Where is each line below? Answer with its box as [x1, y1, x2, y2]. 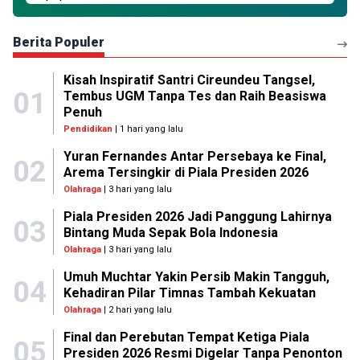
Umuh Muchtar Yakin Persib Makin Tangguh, [63, 269, 329, 284]
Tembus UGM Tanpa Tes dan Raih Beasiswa [63, 88, 326, 104]
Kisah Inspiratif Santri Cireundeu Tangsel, [63, 72, 315, 88]
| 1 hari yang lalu [112, 124, 183, 134]
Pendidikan [63, 124, 112, 134]
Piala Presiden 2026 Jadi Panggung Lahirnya [63, 209, 332, 224]
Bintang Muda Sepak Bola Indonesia [63, 225, 278, 240]
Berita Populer [13, 35, 104, 50]
